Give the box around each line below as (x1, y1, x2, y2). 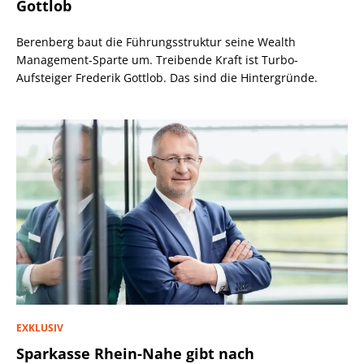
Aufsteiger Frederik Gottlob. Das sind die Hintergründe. (16, 70, 318, 86)
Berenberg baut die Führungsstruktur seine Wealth (16, 34, 296, 50)
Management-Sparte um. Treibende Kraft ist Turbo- (16, 52, 298, 68)
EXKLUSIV (16, 321, 63, 336)
